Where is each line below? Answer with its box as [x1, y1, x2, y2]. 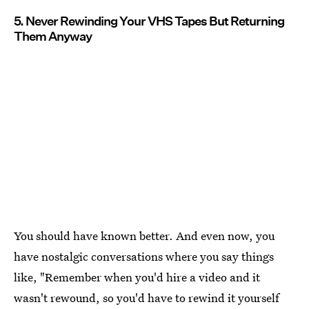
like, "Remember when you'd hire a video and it [14, 269, 260, 286]
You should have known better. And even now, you [14, 228, 275, 244]
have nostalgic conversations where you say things [14, 248, 274, 265]
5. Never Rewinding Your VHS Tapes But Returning [14, 14, 284, 29]
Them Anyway [14, 29, 92, 44]
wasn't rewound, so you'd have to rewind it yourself [14, 290, 279, 306]
